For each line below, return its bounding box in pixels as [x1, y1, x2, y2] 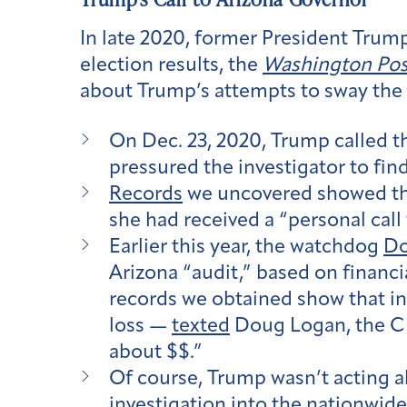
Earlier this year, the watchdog [109, 236, 383, 258]
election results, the [80, 55, 263, 77]
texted [172, 315, 230, 337]
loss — [109, 315, 172, 337]
